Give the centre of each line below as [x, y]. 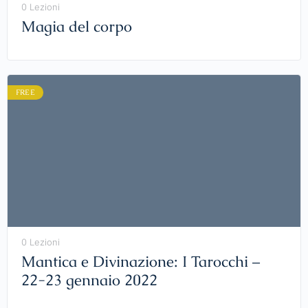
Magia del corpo [77, 26]
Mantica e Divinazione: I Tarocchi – [141, 262]
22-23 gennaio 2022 [89, 280]
